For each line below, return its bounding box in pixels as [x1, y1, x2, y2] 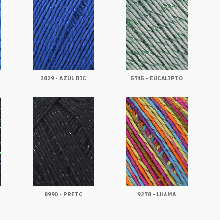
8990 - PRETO [44, 191, 82, 198]
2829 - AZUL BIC [40, 75, 86, 82]
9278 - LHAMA [137, 191, 176, 198]
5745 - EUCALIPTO [131, 75, 183, 82]
